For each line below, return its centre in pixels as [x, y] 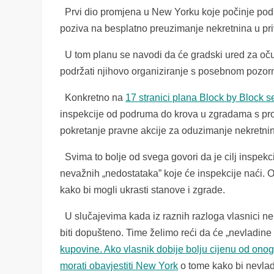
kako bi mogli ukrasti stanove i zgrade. [143, 190]
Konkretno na [93, 98]
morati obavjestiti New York [119, 266]
